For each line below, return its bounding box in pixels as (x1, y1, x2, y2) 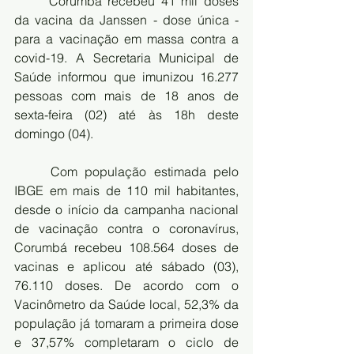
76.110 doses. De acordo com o (14, 277, 239, 293)
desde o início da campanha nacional (14, 201, 239, 217)
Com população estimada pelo (14, 163, 51, 179)
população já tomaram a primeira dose (14, 314, 239, 331)
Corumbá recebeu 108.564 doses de (14, 239, 239, 255)
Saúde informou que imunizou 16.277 (14, 68, 239, 85)
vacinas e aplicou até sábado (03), (14, 258, 239, 274)
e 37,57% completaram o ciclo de (14, 333, 239, 350)
